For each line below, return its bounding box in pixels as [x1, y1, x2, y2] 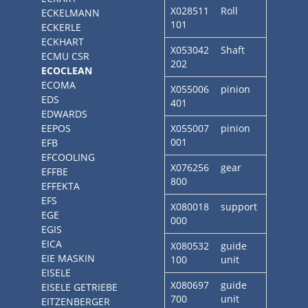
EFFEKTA [41, 179, 80, 192]
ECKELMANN [41, 6, 100, 19]
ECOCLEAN [41, 64, 92, 77]
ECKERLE [41, 21, 81, 34]
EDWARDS [41, 107, 87, 120]
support [221, 200, 257, 213]
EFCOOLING [41, 151, 95, 164]
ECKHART [41, 35, 84, 48]
